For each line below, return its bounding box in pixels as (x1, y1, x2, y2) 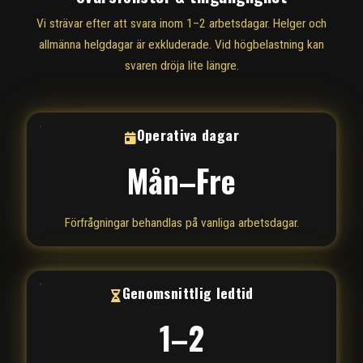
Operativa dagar (136, 124, 239, 146)
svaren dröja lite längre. (124, 58, 239, 74)
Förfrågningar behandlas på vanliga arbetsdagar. (64, 215, 299, 230)
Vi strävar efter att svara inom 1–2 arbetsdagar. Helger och (36, 16, 327, 32)
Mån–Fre (127, 157, 236, 204)
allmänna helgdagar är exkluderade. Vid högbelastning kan (39, 37, 324, 53)
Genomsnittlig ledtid (122, 281, 254, 303)
